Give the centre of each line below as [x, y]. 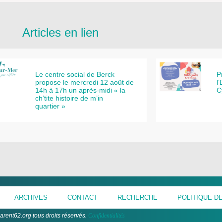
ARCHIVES [31, 197]
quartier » [51, 106]
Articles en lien [60, 32]
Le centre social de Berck [75, 74]
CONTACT [83, 197]
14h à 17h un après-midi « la [81, 90]
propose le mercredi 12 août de [85, 82]
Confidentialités [106, 215]
